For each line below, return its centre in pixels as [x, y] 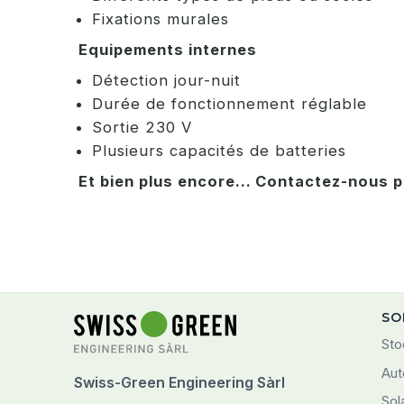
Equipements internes [168, 50]
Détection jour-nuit [166, 80]
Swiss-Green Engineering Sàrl [179, 383]
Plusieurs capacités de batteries [219, 151]
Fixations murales [161, 19]
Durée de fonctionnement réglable [230, 104]
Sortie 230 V [142, 127]
